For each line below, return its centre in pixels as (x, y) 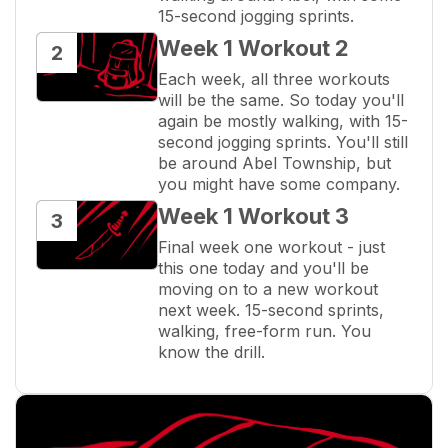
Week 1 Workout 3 (253, 216)
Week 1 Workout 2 (253, 48)
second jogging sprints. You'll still (283, 142)
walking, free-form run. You (264, 331)
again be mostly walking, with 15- (283, 121)
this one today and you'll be (263, 268)
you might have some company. (279, 184)
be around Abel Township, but (274, 163)
